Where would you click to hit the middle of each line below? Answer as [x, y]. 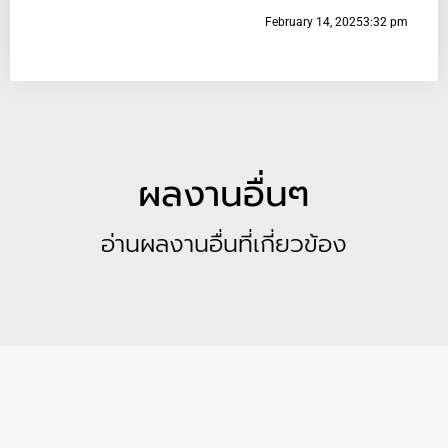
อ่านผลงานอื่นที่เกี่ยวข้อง [224, 244]
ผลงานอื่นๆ [224, 194]
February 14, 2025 [314, 22]
